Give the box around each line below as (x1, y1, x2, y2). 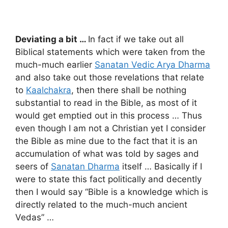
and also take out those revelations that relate (15, 72, 204, 82)
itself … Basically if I (120, 161, 202, 172)
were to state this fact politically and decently (15, 174, 202, 184)
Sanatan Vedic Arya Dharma (95, 59, 210, 70)
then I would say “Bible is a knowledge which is (15, 186, 208, 197)
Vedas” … (15, 212, 54, 222)
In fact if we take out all (88, 34, 184, 44)
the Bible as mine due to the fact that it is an (15, 135, 197, 146)
